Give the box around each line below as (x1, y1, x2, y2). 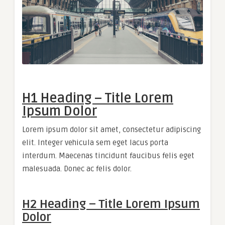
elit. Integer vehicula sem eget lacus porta (22, 138, 168, 148)
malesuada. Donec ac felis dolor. (22, 164, 132, 174)
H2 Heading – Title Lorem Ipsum (22, 197, 200, 212)
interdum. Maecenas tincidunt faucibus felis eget (22, 151, 194, 161)
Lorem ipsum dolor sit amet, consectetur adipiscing (22, 125, 201, 135)
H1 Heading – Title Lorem (22, 90, 173, 107)
